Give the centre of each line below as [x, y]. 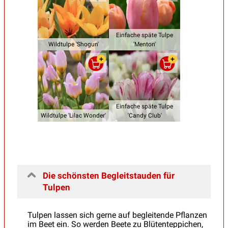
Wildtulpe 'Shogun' [73, 44]
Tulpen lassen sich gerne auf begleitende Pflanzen [117, 215]
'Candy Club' [145, 115]
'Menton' [145, 44]
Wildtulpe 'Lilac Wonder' [73, 115]
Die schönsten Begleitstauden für [109, 175]
